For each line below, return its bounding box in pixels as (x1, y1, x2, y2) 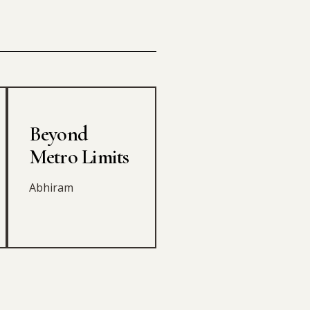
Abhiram (28, 179, 73, 195)
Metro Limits (28, 143, 129, 170)
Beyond (28, 120, 89, 147)
